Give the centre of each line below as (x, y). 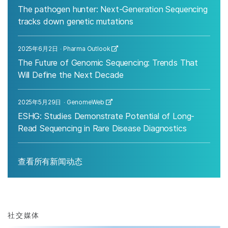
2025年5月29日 (40, 102)
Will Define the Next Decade (71, 75)
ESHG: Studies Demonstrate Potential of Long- (106, 116)
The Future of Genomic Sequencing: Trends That (108, 62)
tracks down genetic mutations (76, 21)
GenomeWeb (85, 102)
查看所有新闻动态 (50, 161)
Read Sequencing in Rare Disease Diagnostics (102, 128)
